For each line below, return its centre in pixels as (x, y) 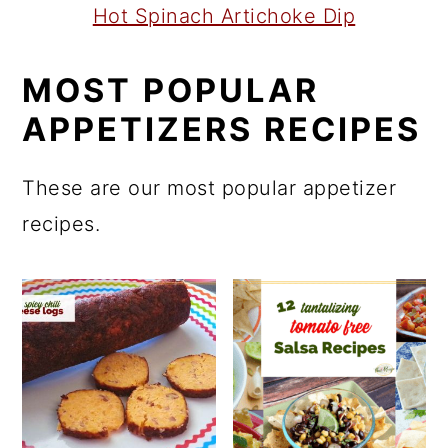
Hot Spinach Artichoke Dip (224, 16)
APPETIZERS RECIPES (222, 130)
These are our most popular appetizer (209, 188)
